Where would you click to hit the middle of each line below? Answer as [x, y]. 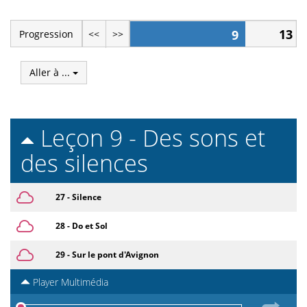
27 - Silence [78, 197]
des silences [84, 163]
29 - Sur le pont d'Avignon [107, 254]
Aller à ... [51, 72]
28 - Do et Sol [82, 225]
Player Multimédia [69, 282]
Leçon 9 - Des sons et [150, 137]
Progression [46, 34]
